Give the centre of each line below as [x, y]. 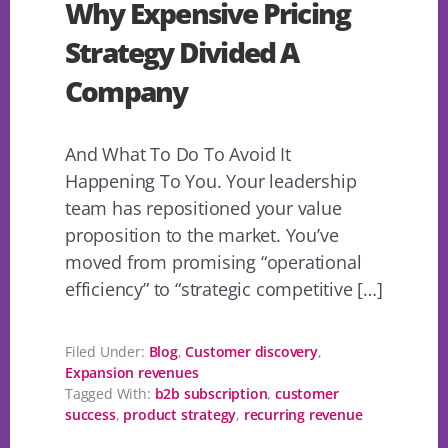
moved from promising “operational [213, 262]
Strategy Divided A [182, 52]
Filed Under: [107, 352]
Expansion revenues [132, 373]
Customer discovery [251, 352]
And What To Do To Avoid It [178, 154]
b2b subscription [211, 394]
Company [126, 91]
